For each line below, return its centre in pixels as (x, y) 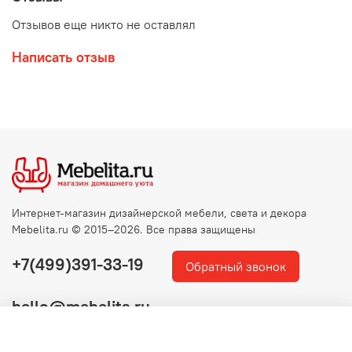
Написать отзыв (63, 57)
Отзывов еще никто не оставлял (104, 24)
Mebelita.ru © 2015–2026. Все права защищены (134, 229)
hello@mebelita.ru (81, 306)
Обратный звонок (236, 266)
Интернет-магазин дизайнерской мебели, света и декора (159, 213)
